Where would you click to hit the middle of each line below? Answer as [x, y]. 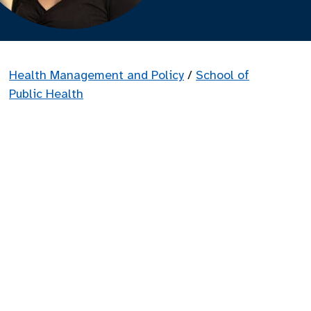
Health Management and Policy [97, 75]
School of [223, 75]
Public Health [47, 94]
